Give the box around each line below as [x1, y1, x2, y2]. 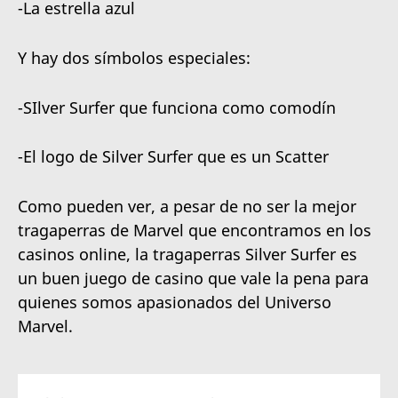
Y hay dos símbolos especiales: [18, 46, 251, 68]
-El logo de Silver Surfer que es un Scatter [18, 146, 329, 168]
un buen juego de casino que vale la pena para [18, 267, 369, 290]
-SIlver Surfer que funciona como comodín [18, 96, 336, 118]
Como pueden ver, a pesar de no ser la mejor [18, 195, 356, 218]
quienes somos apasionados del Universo [18, 291, 331, 314]
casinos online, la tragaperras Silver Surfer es [18, 243, 357, 266]
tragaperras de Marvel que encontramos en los [18, 219, 371, 242]
